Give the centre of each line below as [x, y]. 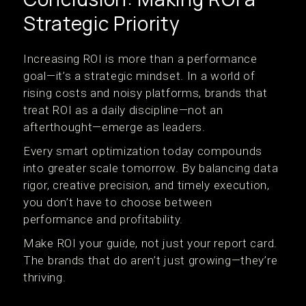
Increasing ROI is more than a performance [140, 59]
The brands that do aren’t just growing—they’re [151, 260]
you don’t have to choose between [118, 202]
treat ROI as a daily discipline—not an [123, 110]
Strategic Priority [102, 23]
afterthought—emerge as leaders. [114, 127]
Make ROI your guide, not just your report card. [150, 243]
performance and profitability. [103, 219]
